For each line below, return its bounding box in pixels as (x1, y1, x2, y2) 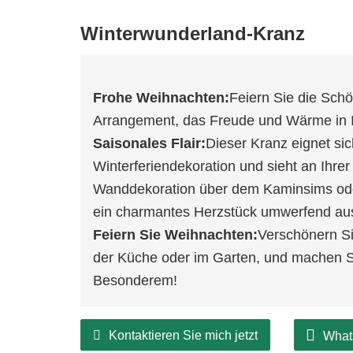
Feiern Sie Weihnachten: (92, 227, 258, 243)
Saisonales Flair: (92, 136, 206, 152)
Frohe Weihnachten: (92, 90, 229, 106)
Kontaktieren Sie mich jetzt (108, 329, 258, 343)
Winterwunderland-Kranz (80, 23, 305, 45)
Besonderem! (92, 273, 177, 289)
